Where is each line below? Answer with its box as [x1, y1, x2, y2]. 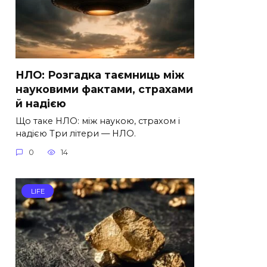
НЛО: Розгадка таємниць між [15, 68, 184, 81]
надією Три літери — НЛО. [15, 128, 136, 139]
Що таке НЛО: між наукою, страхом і [15, 115, 180, 126]
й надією [15, 97, 66, 110]
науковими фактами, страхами [15, 82, 193, 95]
